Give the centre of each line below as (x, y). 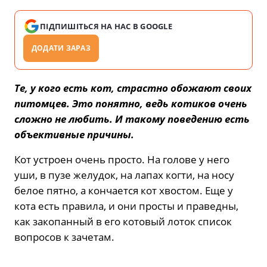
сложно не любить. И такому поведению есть (132, 119)
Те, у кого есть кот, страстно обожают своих (133, 88)
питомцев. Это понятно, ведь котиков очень (131, 104)
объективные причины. (74, 135)
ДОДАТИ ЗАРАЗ (61, 48)
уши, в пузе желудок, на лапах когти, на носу (124, 175)
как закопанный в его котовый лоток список (123, 222)
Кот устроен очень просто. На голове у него (122, 160)
